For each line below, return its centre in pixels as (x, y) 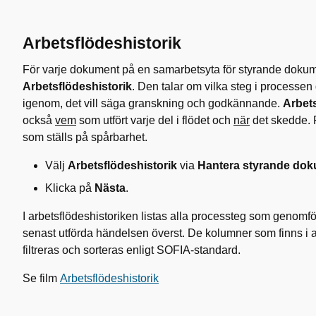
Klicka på (70, 188)
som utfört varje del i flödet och (155, 120)
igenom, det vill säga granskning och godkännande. (153, 103)
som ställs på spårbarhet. (86, 137)
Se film (41, 278)
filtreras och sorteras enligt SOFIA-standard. (132, 250)
